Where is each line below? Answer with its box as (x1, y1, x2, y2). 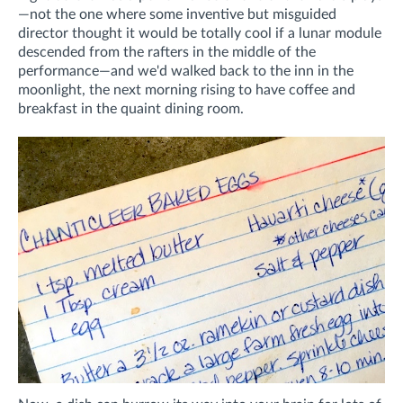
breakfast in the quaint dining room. (18, 101, 244, 116)
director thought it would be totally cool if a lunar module (18, 25, 381, 40)
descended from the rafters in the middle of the (18, 44, 316, 59)
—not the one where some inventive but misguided (18, 6, 336, 22)
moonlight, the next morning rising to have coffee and (18, 82, 355, 97)
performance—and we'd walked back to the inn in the (18, 63, 354, 78)
